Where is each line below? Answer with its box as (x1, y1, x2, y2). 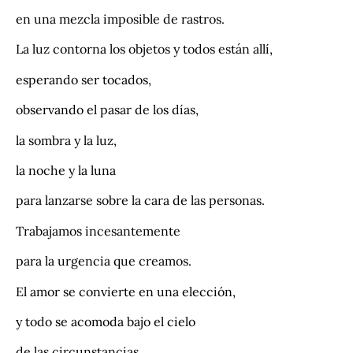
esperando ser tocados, (16, 71, 151, 87)
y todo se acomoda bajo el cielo (16, 313, 195, 329)
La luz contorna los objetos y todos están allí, (16, 41, 273, 58)
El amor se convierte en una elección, (16, 283, 236, 299)
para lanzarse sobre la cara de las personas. (16, 192, 265, 209)
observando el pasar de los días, (16, 102, 199, 118)
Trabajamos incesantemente (16, 222, 180, 239)
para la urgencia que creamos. (16, 253, 191, 269)
